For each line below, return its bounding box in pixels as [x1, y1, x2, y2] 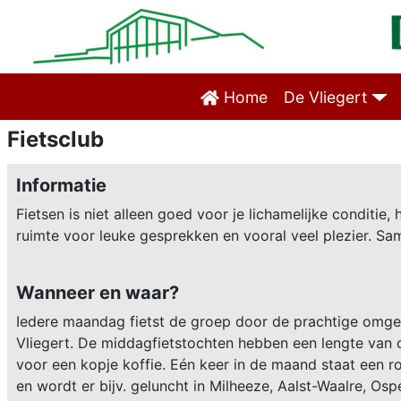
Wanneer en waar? [16, 282, 179, 303]
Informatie [16, 175, 107, 196]
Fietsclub [7, 126, 104, 152]
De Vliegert [284, 88, 368, 107]
